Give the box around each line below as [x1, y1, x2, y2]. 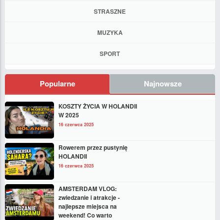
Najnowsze [143, 78, 182, 89]
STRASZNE [94, 6, 126, 16]
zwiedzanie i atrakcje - [58, 192, 120, 202]
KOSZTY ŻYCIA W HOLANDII [58, 101, 137, 110]
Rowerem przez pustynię [58, 142, 128, 152]
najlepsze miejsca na [58, 201, 117, 211]
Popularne [40, 78, 75, 89]
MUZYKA [97, 27, 123, 37]
